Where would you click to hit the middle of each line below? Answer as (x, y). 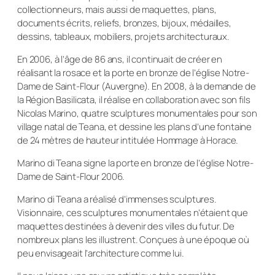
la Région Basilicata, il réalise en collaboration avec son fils (134, 99)
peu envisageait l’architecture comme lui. (101, 253)
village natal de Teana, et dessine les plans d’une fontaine (135, 126)
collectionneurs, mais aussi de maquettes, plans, (117, 9)
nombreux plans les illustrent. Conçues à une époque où (133, 239)
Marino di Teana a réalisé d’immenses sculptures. (117, 199)
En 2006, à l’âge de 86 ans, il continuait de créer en (120, 59)
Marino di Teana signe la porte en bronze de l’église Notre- (136, 163)
